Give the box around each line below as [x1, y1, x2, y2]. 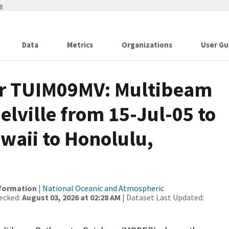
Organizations [122, 40, 172, 50]
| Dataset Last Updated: [121, 192, 204, 202]
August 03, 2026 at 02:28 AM [22, 192, 121, 202]
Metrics [67, 40, 93, 50]
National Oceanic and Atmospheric [42, 183, 164, 193]
